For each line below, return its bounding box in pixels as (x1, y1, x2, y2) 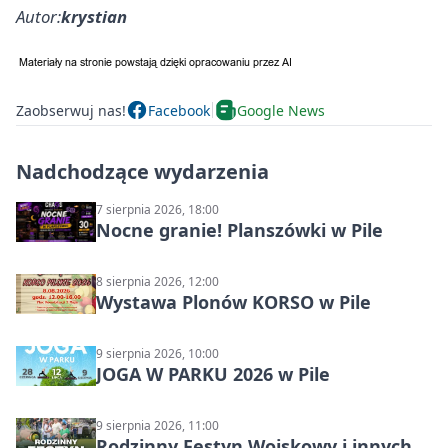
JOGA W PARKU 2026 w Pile (96, 362, 330, 386)
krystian (61, 5, 127, 28)
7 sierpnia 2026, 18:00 (96, 201, 219, 218)
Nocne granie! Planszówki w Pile (96, 218, 383, 242)
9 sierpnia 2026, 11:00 (96, 417, 219, 434)
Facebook (148, 100, 210, 120)
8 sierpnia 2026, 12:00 (96, 273, 219, 290)
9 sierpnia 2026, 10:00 (96, 345, 219, 362)
